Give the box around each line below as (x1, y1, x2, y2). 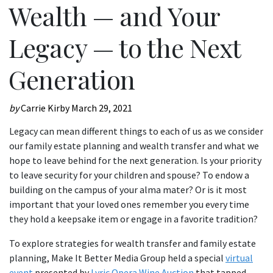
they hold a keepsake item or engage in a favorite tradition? (9, 213, 258, 225)
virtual (225, 252, 253, 264)
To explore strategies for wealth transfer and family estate (9, 237, 256, 249)
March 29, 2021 (71, 102, 132, 114)
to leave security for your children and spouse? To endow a (9, 169, 249, 181)
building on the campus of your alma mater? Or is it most (9, 183, 247, 196)
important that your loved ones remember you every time (9, 198, 249, 210)
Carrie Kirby (21, 102, 71, 114)
